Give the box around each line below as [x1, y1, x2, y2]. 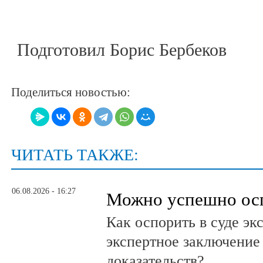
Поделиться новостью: [11, 86, 130, 99]
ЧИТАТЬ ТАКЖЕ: [11, 146, 139, 164]
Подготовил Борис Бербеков [17, 39, 227, 59]
